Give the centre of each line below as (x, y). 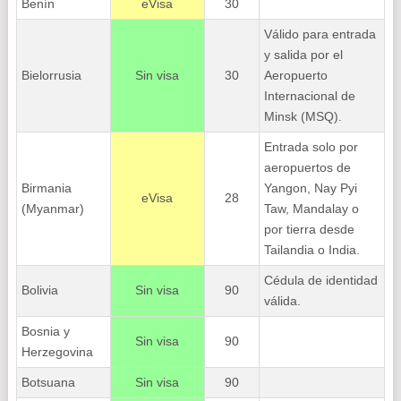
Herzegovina (57, 352)
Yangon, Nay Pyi (310, 188)
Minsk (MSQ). (303, 116)
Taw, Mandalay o (311, 209)
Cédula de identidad (320, 280)
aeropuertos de (307, 167)
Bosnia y (45, 331)
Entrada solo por (311, 147)
